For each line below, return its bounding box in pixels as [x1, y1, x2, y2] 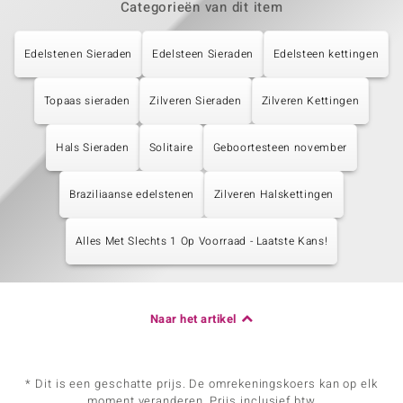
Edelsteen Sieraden [152, 46, 254, 62]
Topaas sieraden [43, 93, 130, 109]
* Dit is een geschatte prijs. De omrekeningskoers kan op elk [25, 375, 378, 392]
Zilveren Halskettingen [213, 186, 335, 202]
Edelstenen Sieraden [23, 46, 133, 62]
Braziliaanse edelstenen [68, 186, 194, 202]
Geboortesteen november [212, 139, 347, 156]
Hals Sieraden [56, 139, 130, 156]
